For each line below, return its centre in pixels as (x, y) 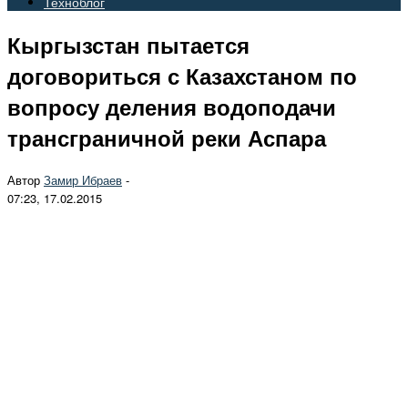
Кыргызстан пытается (128, 44)
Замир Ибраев (83, 179)
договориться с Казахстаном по (182, 75)
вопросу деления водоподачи (172, 106)
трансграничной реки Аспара (167, 137)
